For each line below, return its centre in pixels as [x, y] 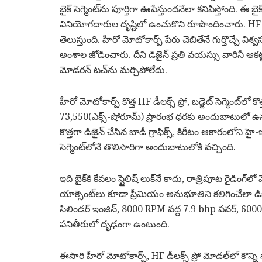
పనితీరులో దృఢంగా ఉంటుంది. [115, 224]
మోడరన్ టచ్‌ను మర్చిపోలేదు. [113, 70]
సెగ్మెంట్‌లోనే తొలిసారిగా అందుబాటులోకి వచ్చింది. [148, 147]
